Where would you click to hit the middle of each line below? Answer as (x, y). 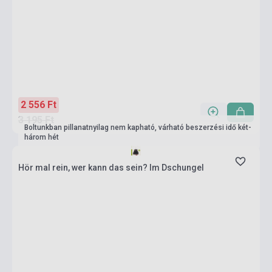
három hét (42, 137)
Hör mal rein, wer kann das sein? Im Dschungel (111, 168)
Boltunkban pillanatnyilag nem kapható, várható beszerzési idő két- (138, 127)
